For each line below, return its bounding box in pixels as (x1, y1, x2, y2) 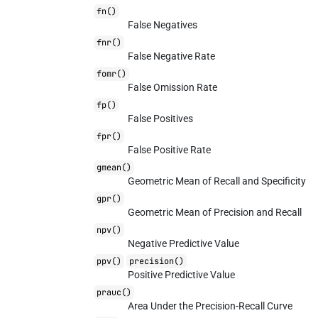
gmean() (97, 162, 132, 173)
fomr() (97, 68, 127, 79)
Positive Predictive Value (128, 269, 236, 280)
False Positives (128, 113, 194, 124)
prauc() (97, 287, 132, 298)
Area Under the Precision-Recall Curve (128, 300, 293, 312)
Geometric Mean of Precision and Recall (128, 207, 302, 218)
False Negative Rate (128, 50, 216, 62)
